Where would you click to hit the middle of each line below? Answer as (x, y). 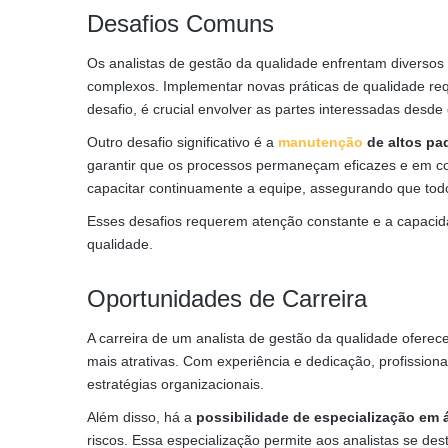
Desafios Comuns (180, 23)
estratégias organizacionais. (175, 383)
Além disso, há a (141, 416)
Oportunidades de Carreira (227, 298)
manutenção (320, 141)
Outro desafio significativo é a (182, 141)
